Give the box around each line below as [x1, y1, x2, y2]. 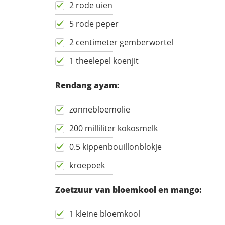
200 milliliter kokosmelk [69, 123, 158, 134]
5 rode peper [69, 18, 119, 30]
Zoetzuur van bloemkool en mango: [55, 184, 202, 196]
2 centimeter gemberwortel [69, 37, 173, 48]
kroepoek [69, 160, 105, 171]
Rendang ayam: [55, 80, 120, 91]
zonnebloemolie [69, 104, 130, 116]
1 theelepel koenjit [69, 55, 139, 67]
